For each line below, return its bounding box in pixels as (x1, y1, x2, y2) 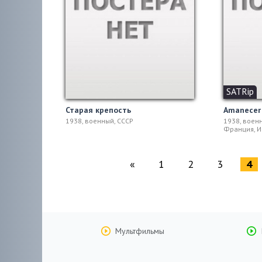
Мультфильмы (115, 226, 164, 236)
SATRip (226, 85, 254, 97)
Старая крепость (65, 105, 131, 115)
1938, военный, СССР (65, 116, 133, 125)
